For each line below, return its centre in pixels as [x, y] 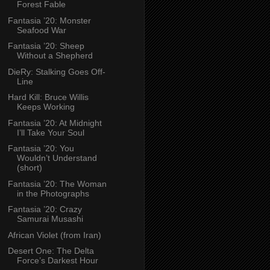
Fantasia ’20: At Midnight [55, 123]
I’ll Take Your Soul [50, 132]
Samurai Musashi [50, 219]
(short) [29, 168]
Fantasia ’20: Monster [49, 20]
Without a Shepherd [55, 56]
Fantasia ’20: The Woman [57, 184]
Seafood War [41, 30]
